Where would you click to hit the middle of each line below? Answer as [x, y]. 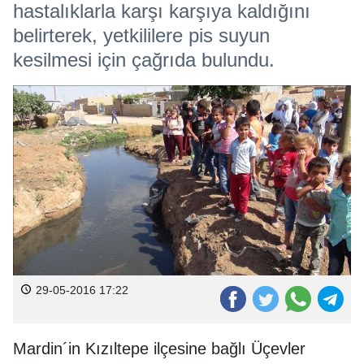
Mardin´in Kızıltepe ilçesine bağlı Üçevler [159, 348]
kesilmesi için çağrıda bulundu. [144, 60]
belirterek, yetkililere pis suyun [141, 35]
